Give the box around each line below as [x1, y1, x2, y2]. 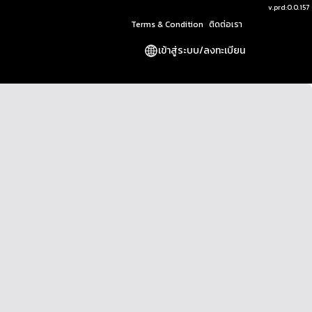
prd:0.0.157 [274, 2, 309, 13]
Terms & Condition [131, 18, 203, 31]
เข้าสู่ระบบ [158, 43, 199, 58]
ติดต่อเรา [209, 18, 242, 31]
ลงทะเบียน [203, 43, 245, 58]
